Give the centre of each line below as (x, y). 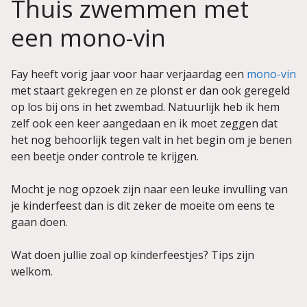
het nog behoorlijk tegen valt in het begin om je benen (151, 139)
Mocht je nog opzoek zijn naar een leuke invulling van (149, 189)
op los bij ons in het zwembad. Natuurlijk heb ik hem (145, 107)
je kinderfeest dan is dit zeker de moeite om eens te (143, 205)
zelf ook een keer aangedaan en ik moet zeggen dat (144, 123)
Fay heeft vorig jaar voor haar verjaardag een (129, 74)
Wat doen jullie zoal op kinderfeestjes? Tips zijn (133, 255)
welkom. (32, 271)
